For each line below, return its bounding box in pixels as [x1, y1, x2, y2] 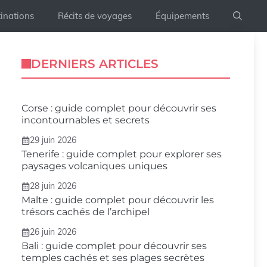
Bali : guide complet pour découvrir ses [21, 240, 207, 252]
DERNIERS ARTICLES [31, 57, 159, 71]
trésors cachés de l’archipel [21, 206, 150, 218]
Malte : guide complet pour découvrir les [21, 194, 214, 206]
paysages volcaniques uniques [21, 160, 167, 172]
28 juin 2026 [30, 181, 76, 191]
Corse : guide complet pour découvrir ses [21, 103, 216, 114]
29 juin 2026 [30, 135, 76, 145]
